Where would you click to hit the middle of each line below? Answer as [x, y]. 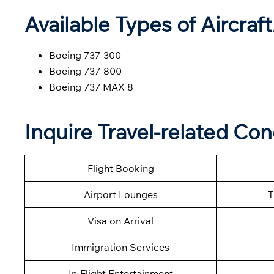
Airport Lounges [120, 195]
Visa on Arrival [120, 221]
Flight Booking [120, 168]
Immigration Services [120, 247]
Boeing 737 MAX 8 [91, 87]
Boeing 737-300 [85, 55]
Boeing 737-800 [85, 71]
